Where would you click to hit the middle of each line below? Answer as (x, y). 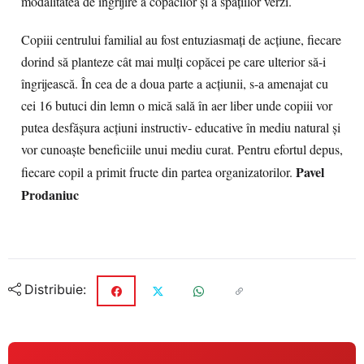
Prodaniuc (50, 195)
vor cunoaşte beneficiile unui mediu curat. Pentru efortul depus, (182, 149)
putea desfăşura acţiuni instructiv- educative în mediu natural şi (181, 128)
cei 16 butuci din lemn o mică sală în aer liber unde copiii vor (177, 106)
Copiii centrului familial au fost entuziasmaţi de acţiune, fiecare (181, 40)
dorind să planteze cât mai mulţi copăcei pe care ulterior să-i (173, 62)
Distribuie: (55, 290)
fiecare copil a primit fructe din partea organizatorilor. (158, 172)
